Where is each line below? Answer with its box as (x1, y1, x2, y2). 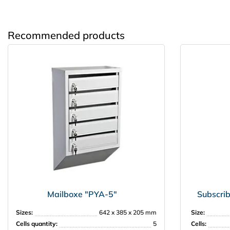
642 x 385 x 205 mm (99, 208, 157, 217)
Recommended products (8, 29, 125, 42)
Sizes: (16, 208, 33, 217)
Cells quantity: (16, 220, 57, 228)
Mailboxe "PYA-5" (47, 189, 117, 200)
